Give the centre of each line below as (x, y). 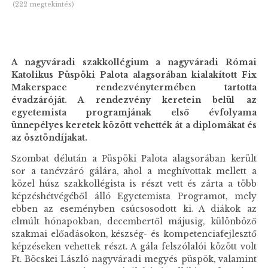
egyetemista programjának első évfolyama (134, 113)
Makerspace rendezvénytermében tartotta (134, 88)
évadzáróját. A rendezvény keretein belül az (134, 100)
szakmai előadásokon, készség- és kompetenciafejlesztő (134, 234)
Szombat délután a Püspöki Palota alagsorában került (134, 159)
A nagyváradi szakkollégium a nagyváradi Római (134, 63)
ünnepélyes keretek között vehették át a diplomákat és (134, 126)
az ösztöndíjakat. (50, 138)
